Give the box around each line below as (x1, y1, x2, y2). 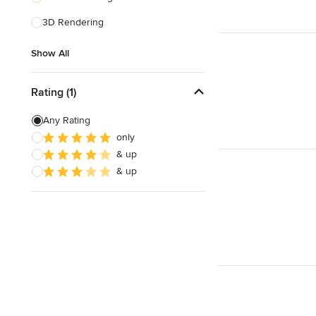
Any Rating (43, 114, 90, 126)
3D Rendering (42, 16, 104, 28)
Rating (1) (31, 85, 76, 99)
